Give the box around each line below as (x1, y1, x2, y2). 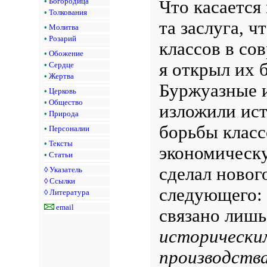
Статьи (49, 150, 73, 159)
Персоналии (49, 123, 89, 133)
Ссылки (49, 176, 75, 185)
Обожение (49, 48, 83, 58)
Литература (49, 187, 89, 197)
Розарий (49, 33, 76, 43)
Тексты (49, 138, 73, 148)
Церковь (49, 86, 76, 95)
